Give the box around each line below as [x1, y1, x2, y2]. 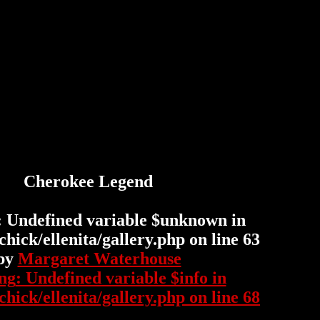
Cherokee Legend [24, 172, 153, 191]
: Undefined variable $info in [15, 269, 226, 287]
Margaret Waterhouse [17, 249, 181, 268]
